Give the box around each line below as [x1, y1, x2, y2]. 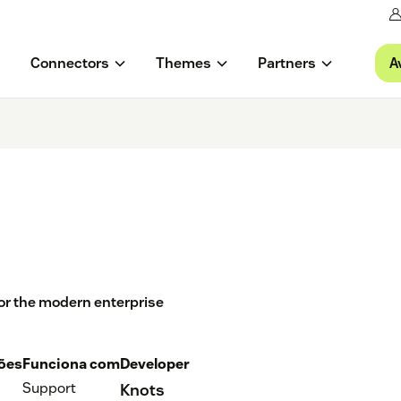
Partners [257, 54, 316, 73]
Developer [120, 354, 190, 374]
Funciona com [22, 354, 120, 374]
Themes [155, 54, 211, 73]
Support [22, 379, 76, 398]
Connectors [30, 54, 109, 73]
